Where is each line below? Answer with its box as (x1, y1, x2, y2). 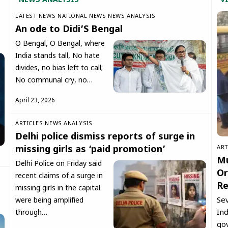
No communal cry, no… (15, 76, 93, 86)
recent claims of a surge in (15, 172, 103, 182)
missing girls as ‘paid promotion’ (15, 144, 165, 156)
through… (15, 208, 47, 218)
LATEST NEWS (15, 13, 56, 20)
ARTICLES (15, 120, 43, 128)
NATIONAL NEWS (58, 13, 106, 20)
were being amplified (15, 196, 83, 206)
